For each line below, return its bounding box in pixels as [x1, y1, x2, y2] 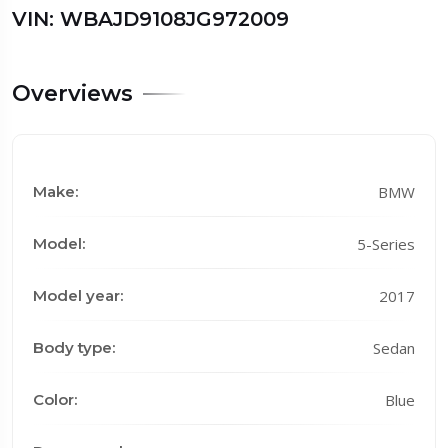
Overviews [12, 79, 133, 107]
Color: [33, 389, 77, 409]
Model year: [33, 285, 123, 305]
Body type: [33, 337, 115, 357]
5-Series [357, 233, 415, 254]
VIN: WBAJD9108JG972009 [12, 6, 289, 31]
